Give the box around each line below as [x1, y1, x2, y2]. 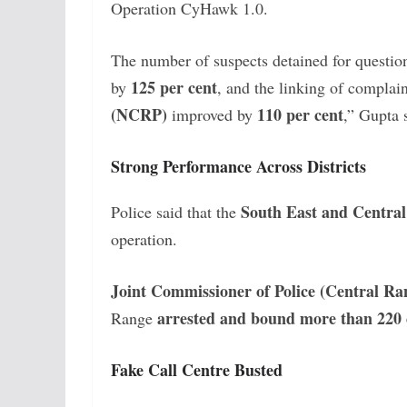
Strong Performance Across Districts [111, 154, 366, 178]
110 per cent [257, 102, 343, 126]
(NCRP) [111, 102, 167, 126]
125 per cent [131, 74, 217, 99]
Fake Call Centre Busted [111, 357, 283, 382]
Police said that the [111, 200, 241, 223]
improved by [167, 103, 257, 125]
